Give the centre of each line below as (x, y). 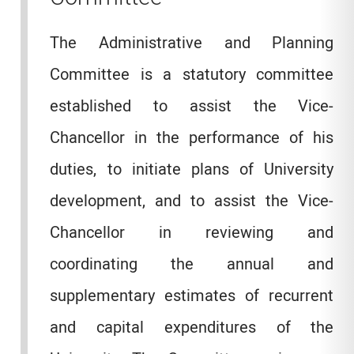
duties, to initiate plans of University (192, 170)
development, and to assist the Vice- (192, 201)
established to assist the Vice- (192, 107)
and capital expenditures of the (192, 328)
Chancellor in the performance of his (192, 138)
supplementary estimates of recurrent (192, 296)
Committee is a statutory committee (192, 75)
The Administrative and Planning (192, 43)
